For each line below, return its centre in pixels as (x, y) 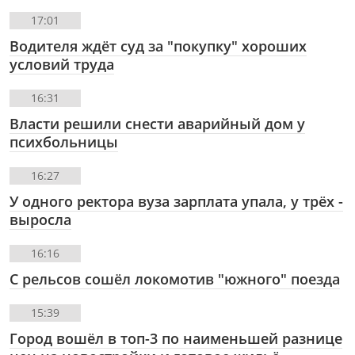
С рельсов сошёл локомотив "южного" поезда (175, 279)
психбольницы (64, 142)
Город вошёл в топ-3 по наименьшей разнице (176, 339)
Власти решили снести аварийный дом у (157, 124)
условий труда (62, 65)
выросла (40, 220)
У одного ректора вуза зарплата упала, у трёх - (176, 202)
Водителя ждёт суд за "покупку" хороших (158, 46)
